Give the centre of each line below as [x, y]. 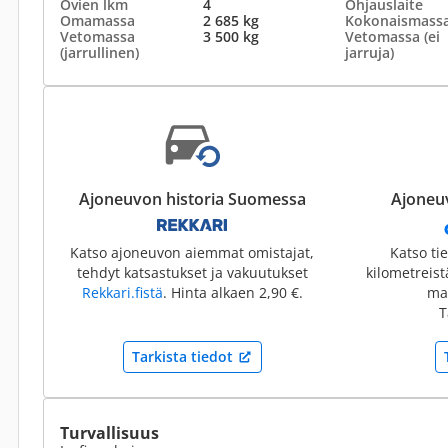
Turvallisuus [109, 433]
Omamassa [97, 20]
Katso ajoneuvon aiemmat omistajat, [192, 252]
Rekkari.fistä [122, 292]
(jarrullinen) [99, 52]
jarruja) [369, 52]
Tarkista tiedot [182, 356]
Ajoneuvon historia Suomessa [192, 199]
